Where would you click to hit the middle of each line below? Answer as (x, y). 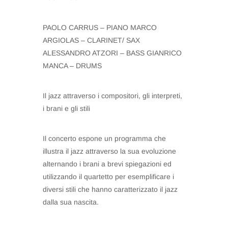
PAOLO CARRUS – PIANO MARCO (100, 27)
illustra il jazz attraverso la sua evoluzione (109, 151)
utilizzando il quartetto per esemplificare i (108, 177)
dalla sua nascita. (71, 202)
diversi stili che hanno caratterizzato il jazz (110, 189)
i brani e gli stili (66, 108)
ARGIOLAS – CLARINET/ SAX (91, 40)
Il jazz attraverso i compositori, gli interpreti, (112, 96)
